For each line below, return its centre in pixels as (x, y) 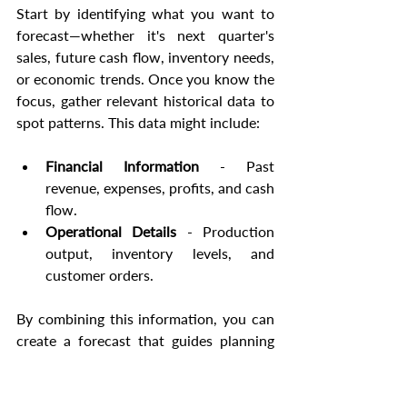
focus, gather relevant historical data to (145, 101)
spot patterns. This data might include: (138, 123)
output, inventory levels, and (160, 253)
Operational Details (111, 232)
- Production (226, 232)
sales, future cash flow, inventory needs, (145, 57)
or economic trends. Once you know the (145, 79)
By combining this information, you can (145, 319)
